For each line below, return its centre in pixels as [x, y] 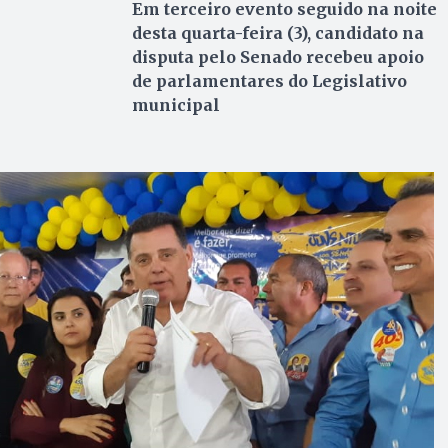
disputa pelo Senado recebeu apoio [277, 56]
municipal [175, 104]
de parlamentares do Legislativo [269, 80]
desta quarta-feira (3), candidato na [277, 32]
